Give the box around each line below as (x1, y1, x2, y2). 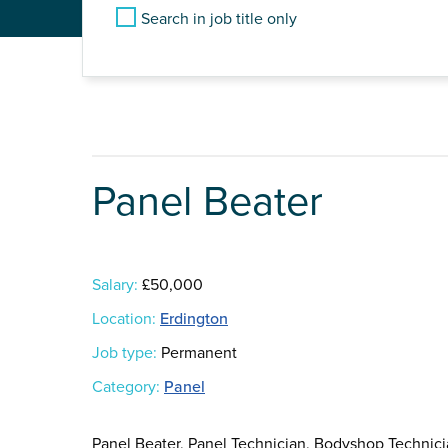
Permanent (157, 343, 237, 364)
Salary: (92, 275, 138, 296)
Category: (92, 377, 160, 398)
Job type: (92, 343, 157, 364)
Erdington (160, 309, 228, 330)
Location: (92, 309, 156, 330)
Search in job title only (141, 9, 297, 29)
